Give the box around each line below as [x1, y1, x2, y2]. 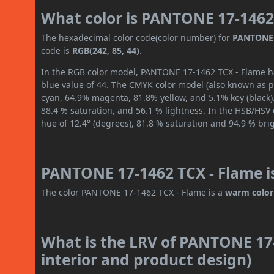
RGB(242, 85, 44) [72, 45, 140, 57]
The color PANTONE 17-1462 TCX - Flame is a [41, 187, 226, 199]
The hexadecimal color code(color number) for [41, 32, 233, 44]
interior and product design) [41, 250, 252, 270]
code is [41, 45, 73, 57]
